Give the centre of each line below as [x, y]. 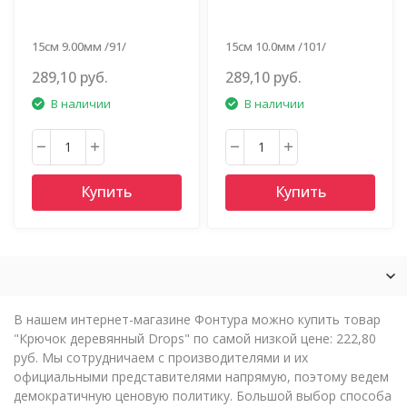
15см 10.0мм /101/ [276, 46]
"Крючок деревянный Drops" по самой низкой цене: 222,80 [195, 338]
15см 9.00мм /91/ [79, 46]
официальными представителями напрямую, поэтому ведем [201, 376]
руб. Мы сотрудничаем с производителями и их [161, 357]
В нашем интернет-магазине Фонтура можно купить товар [197, 319]
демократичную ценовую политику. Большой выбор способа [203, 395]
